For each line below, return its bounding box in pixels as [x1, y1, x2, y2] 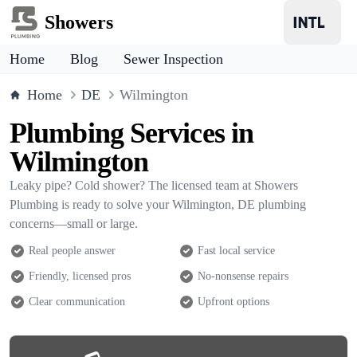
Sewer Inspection [124, 51, 223, 67]
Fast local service [198, 245, 275, 257]
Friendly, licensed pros [29, 270, 131, 282]
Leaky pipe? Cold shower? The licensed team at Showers [10, 178, 298, 192]
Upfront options [198, 296, 269, 308]
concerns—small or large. [10, 217, 138, 230]
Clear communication [29, 296, 125, 308]
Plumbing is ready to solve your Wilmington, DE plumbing [10, 198, 306, 211]
